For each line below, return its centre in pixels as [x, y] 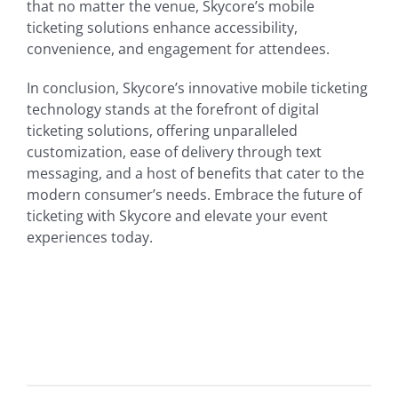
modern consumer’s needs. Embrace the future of [194, 195]
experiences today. [90, 238]
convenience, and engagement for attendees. [178, 49]
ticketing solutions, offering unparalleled [162, 131]
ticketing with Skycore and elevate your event [177, 216]
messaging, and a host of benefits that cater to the [195, 174]
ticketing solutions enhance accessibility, [162, 28]
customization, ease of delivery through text [174, 152]
